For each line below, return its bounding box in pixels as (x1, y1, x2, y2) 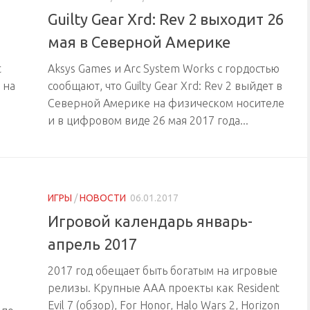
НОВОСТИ (80, 192, 126, 204)
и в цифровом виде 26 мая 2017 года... (48, 114, 248, 127)
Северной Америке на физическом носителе (48, 97, 284, 110)
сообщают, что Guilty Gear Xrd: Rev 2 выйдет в (48, 80, 282, 93)
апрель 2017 (48, 235, 137, 253)
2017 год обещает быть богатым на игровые (48, 264, 277, 277)
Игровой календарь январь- (48, 212, 253, 230)
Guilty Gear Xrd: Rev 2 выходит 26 (48, 10, 284, 28)
